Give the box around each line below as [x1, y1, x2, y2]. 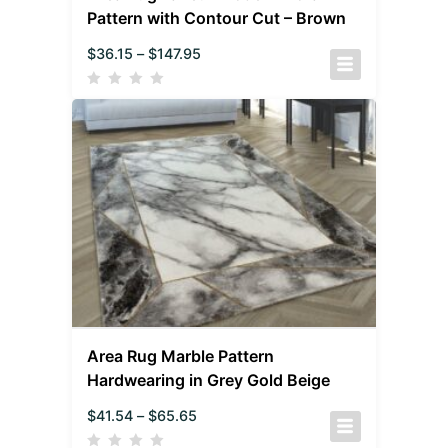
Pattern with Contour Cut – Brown [87, 8, 347, 29]
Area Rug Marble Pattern [87, 345, 275, 366]
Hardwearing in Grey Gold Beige [87, 369, 331, 390]
